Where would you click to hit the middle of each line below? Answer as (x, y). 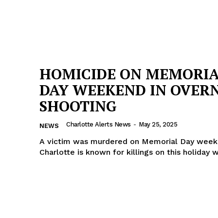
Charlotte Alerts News (99, 124)
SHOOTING (78, 106)
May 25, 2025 (158, 124)
